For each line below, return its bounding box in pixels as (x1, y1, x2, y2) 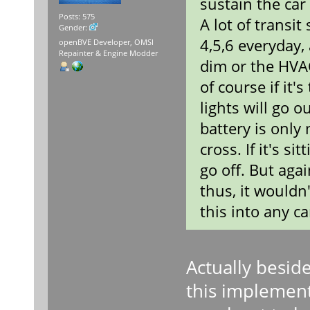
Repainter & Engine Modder (58, 48, 158, 59)
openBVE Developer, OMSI (58, 37, 154, 48)
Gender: (58, 22, 89, 33)
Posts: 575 (58, 11, 95, 21)
